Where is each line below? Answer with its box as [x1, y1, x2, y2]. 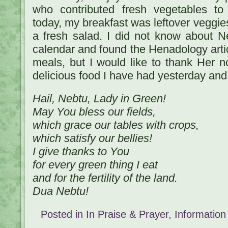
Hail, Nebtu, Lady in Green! [33, 92, 166, 105]
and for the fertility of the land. [33, 172, 178, 185]
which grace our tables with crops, [33, 119, 199, 132]
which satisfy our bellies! [33, 132, 152, 145]
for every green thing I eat [33, 158, 158, 172]
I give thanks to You [33, 145, 129, 158]
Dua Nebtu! [33, 185, 89, 198]
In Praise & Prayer [85, 208, 168, 220]
